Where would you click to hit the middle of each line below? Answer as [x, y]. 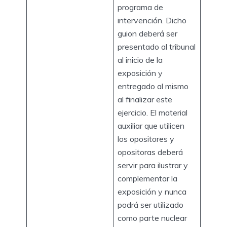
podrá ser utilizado [150, 204]
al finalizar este [145, 99]
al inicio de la [140, 60]
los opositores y [146, 139]
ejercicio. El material [153, 112]
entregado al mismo [153, 86]
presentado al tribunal [157, 46]
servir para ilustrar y [153, 165]
